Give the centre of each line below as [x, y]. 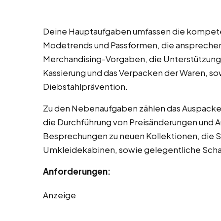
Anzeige [59, 195]
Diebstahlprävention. [85, 87]
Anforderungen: [77, 171]
